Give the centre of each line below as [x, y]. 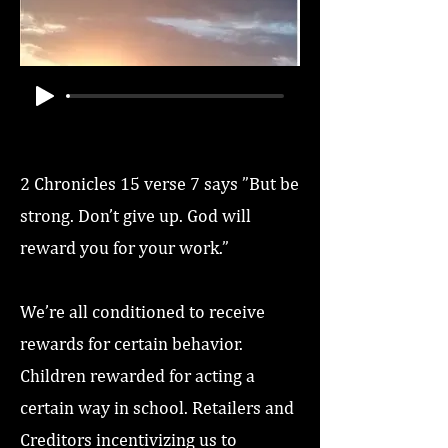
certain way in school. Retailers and [157, 407]
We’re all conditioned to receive [142, 311]
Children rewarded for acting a [137, 375]
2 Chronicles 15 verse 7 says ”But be [159, 183]
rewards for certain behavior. [131, 343]
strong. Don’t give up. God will [135, 215]
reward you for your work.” [124, 247]
